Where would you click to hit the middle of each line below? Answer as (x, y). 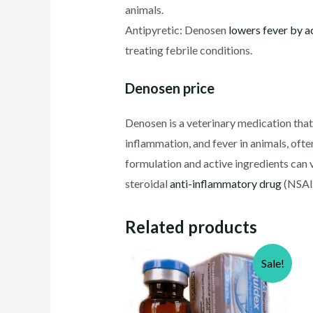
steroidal (146, 184)
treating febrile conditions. (188, 50)
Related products (191, 227)
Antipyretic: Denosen (176, 29)
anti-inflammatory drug (224, 184)
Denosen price (169, 88)
